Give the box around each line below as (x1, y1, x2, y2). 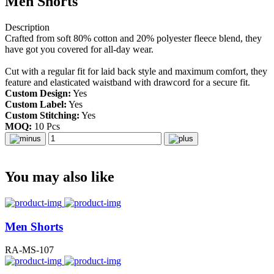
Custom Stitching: (5, 110, 80, 121)
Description (5, 22, 50, 33)
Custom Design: (5, 88, 71, 99)
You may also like (5, 169, 114, 185)
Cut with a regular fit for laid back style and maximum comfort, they (5, 66, 267, 77)
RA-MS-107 (5, 245, 54, 256)
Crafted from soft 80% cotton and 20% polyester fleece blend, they (5, 33, 262, 44)
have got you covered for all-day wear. (5, 44, 154, 55)
